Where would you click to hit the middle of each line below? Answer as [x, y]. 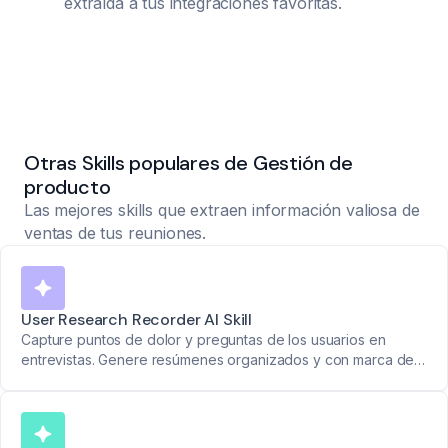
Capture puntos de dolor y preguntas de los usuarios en [203, 340]
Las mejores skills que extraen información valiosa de [222, 210]
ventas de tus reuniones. [115, 233]
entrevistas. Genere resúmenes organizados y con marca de [218, 360]
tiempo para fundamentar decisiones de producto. [184, 380]
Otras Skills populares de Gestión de [188, 163]
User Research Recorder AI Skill [137, 320]
